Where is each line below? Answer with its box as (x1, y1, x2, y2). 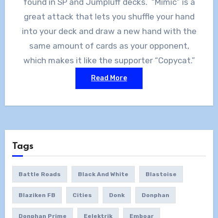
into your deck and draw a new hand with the (21, 26, 197, 36)
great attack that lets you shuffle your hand (23, 11, 195, 21)
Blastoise (145, 170, 177, 178)
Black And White (77, 170, 128, 178)
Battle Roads (18, 170, 61, 178)
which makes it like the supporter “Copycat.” (23, 55, 195, 65)
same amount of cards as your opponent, (29, 40, 189, 51)
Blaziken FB (18, 191, 55, 199)
